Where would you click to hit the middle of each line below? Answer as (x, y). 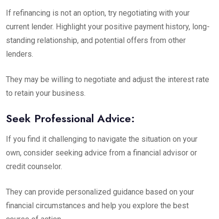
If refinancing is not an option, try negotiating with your (98, 13)
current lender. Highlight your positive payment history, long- (108, 27)
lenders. (20, 54)
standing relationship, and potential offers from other (96, 40)
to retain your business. (46, 93)
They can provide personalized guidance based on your (100, 192)
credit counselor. (34, 166)
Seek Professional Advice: (70, 118)
